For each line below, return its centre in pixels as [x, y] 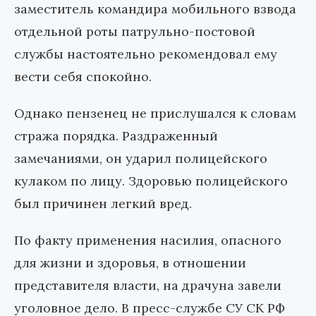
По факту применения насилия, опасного [148, 241]
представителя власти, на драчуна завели [148, 286]
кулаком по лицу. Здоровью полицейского [151, 181]
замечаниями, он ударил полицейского [141, 159]
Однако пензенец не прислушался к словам [155, 114]
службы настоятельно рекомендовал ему [146, 54]
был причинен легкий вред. [103, 204]
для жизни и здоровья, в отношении [130, 263]
